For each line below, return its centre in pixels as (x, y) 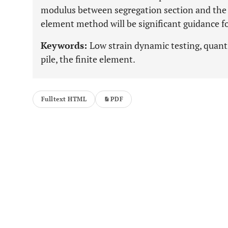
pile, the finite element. (88, 59)
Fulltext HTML (64, 99)
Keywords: (65, 45)
